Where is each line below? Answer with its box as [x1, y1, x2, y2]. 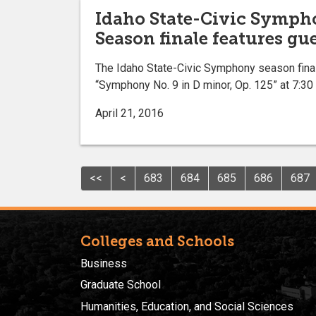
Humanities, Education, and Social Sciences [80, 299, 293, 313]
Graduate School [80, 278, 161, 292]
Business [80, 256, 127, 270]
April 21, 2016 [95, 106, 164, 120]
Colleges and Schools [80, 232, 234, 250]
